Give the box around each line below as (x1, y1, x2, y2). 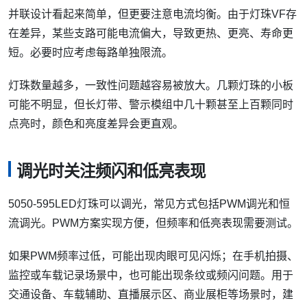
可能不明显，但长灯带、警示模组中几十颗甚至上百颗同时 (8, 98, 293, 110)
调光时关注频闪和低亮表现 (16, 162, 206, 181)
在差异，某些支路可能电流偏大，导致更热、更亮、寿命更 (8, 27, 293, 39)
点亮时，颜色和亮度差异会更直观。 (8, 117, 184, 130)
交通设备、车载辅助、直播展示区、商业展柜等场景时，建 (8, 288, 293, 301)
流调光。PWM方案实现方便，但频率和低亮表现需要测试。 (8, 217, 298, 230)
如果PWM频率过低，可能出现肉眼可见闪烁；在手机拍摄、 (8, 250, 298, 262)
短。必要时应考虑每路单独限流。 (8, 46, 173, 58)
